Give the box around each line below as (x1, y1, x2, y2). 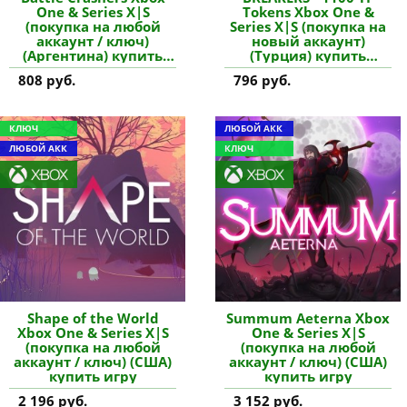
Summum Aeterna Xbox (226, 309, 391, 328)
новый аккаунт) (251, 31, 365, 50)
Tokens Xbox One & (242, 2, 374, 21)
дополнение (263, 60, 352, 79)
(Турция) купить (250, 45, 367, 65)
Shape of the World (26, 309, 159, 328)
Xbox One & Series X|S (16, 323, 169, 342)
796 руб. (233, 70, 292, 89)
